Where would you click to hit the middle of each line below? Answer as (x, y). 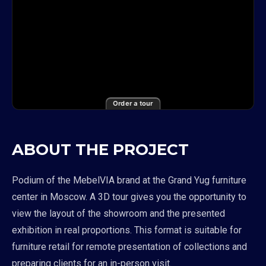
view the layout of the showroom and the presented (118, 213)
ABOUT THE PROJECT (100, 150)
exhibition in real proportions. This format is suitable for (127, 230)
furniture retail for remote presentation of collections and (129, 247)
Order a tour (133, 103)
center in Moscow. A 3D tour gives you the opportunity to (129, 197)
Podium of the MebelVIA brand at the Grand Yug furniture (129, 180)
